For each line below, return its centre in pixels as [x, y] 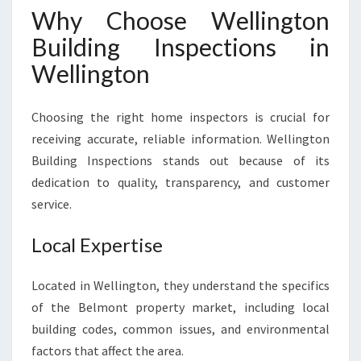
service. [52, 204]
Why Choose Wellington [180, 20]
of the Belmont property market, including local [180, 307]
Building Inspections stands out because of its [180, 160]
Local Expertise [97, 245]
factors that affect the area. [108, 351]
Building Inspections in [180, 47]
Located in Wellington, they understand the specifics [180, 285]
